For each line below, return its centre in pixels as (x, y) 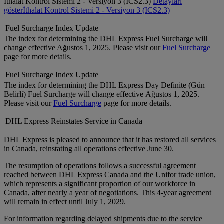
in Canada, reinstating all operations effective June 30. (89, 149)
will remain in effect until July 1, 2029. (65, 202)
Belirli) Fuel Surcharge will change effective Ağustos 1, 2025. (102, 94)
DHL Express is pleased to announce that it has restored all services (110, 140)
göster (13, 10)
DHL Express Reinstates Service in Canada (74, 121)
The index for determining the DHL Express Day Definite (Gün (104, 85)
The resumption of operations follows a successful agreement (100, 166)
